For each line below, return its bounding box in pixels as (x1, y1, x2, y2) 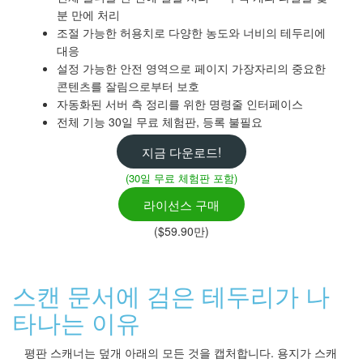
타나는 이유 (12, 305, 140, 340)
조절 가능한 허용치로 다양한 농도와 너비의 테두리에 (57, 23, 326, 41)
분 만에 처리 (57, 6, 120, 23)
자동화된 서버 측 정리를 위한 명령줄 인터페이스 (57, 95, 303, 112)
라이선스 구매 (143, 195, 220, 214)
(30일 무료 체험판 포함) (126, 170, 237, 186)
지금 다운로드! (142, 142, 221, 160)
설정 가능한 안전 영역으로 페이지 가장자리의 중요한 (57, 59, 326, 76)
